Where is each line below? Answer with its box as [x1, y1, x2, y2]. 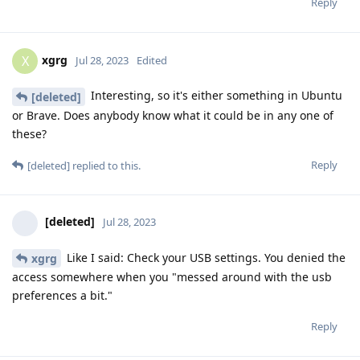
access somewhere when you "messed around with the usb [12, 269, 332, 285]
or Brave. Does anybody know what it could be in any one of [12, 107, 333, 123]
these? [12, 125, 47, 141]
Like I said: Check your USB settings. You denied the [63, 249, 346, 265]
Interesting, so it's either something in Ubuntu [88, 87, 342, 103]
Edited [137, 52, 167, 67]
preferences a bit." [12, 288, 112, 304]
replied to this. [70, 157, 141, 173]
